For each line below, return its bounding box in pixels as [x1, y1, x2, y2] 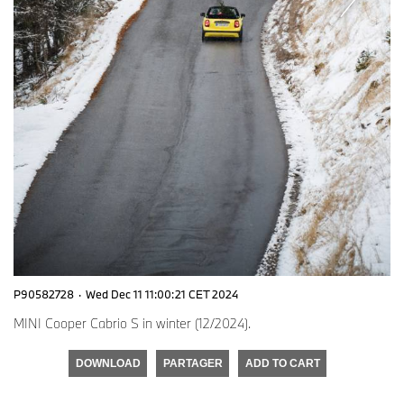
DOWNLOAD [75, 357, 141, 370]
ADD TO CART [244, 357, 320, 370]
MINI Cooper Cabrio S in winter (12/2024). [14, 315, 251, 332]
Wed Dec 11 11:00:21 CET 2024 [86, 287, 238, 301]
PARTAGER [162, 357, 223, 370]
